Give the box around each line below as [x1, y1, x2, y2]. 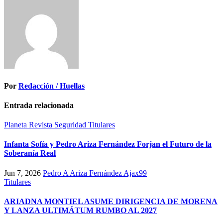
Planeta [4, 120, 29, 129]
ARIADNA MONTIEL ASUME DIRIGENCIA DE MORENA [4, 197, 218, 206]
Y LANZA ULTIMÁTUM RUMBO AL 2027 [4, 206, 157, 215]
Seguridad [54, 120, 88, 129]
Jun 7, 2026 [4, 168, 43, 177]
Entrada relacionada [4, 101, 74, 110]
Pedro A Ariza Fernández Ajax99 [43, 168, 147, 177]
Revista [29, 120, 54, 129]
